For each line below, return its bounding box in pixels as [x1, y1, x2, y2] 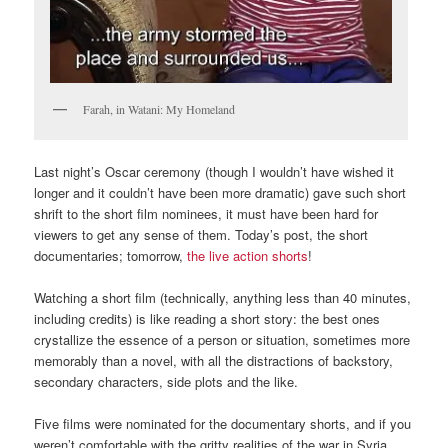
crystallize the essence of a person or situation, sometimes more [34, 330, 411, 350]
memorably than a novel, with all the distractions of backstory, [34, 351, 394, 371]
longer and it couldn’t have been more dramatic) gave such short [34, 182, 407, 202]
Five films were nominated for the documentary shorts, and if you [34, 414, 412, 434]
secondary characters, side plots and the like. [34, 372, 299, 392]
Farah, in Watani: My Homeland [83, 100, 236, 117]
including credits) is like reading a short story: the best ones [34, 309, 381, 329]
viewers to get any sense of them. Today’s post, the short [34, 224, 369, 244]
